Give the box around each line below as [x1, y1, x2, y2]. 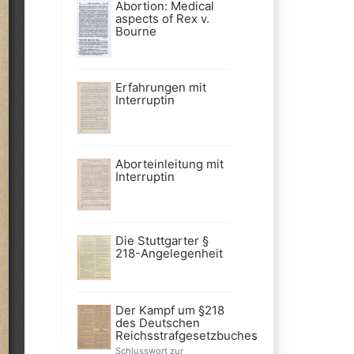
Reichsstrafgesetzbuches [115, 328, 258, 344]
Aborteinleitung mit [115, 156, 224, 172]
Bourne [115, 24, 156, 40]
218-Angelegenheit [115, 246, 223, 262]
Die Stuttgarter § [115, 233, 209, 249]
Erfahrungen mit [115, 80, 206, 96]
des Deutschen [115, 315, 200, 331]
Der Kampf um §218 [115, 303, 224, 318]
